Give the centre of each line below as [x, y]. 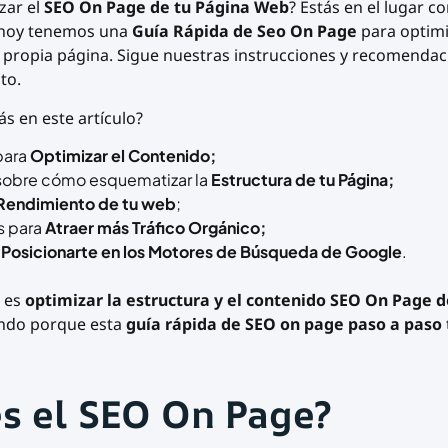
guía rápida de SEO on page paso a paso [283, 324]
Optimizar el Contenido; [122, 156]
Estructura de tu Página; [302, 180]
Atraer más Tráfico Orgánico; [155, 228]
